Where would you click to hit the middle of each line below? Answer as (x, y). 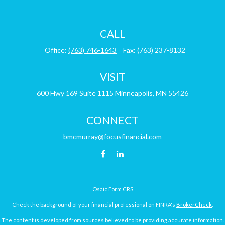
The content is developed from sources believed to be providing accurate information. (113, 220)
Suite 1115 (96, 93)
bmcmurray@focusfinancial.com (113, 137)
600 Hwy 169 (57, 93)
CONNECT (113, 120)
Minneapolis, (135, 93)
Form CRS (121, 189)
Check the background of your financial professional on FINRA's (94, 205)
